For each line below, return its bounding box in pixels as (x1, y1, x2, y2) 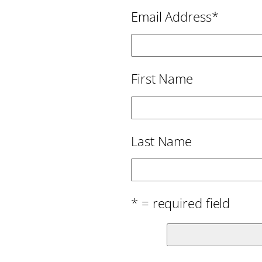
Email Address (131, 8, 212, 26)
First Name (131, 70, 193, 88)
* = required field (131, 194, 230, 212)
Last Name (131, 132, 192, 150)
